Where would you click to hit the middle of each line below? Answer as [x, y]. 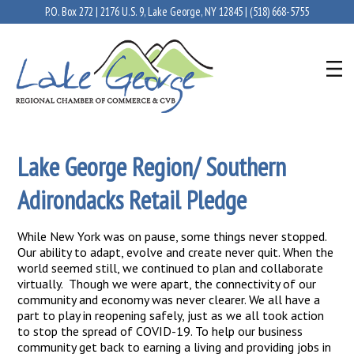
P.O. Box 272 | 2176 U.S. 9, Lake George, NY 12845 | [147, 11]
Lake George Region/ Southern [152, 167]
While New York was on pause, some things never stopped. [172, 236]
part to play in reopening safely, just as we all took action [171, 315]
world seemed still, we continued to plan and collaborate [171, 268]
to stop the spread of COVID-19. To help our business [160, 331]
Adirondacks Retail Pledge [132, 200]
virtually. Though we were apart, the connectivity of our [167, 284]
